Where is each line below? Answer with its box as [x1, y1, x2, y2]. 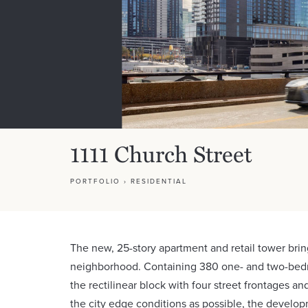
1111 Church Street [70, 136, 252, 171]
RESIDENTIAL [131, 176, 187, 187]
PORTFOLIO [70, 176, 120, 187]
